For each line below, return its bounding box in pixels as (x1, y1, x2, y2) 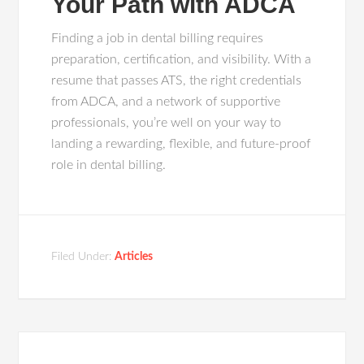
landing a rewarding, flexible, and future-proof (51, 137, 311, 150)
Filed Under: (51, 251, 115, 262)
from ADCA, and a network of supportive (51, 95, 281, 108)
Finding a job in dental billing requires (51, 32, 264, 45)
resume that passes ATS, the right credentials (51, 74, 302, 87)
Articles (115, 251, 154, 262)
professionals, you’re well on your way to (51, 116, 282, 129)
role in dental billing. (51, 158, 167, 171)
